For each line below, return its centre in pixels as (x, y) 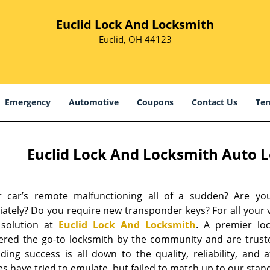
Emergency (28, 102)
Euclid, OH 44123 (135, 39)
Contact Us (215, 102)
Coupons (155, 102)
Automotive (94, 102)
